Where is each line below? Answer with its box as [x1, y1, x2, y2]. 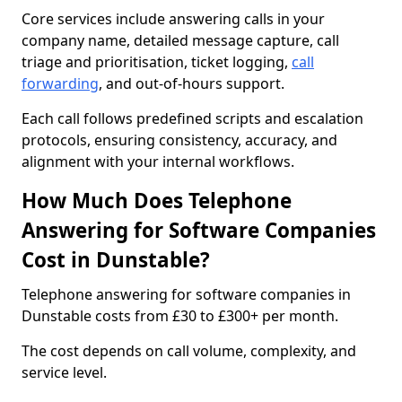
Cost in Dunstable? [22, 246, 210, 274]
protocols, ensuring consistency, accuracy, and [22, 130, 337, 150]
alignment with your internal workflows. [22, 152, 294, 171]
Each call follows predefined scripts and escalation [22, 109, 363, 128]
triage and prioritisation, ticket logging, [22, 52, 292, 72]
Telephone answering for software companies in [22, 284, 351, 304]
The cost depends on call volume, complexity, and [22, 341, 356, 361]
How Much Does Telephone [22, 187, 292, 214]
